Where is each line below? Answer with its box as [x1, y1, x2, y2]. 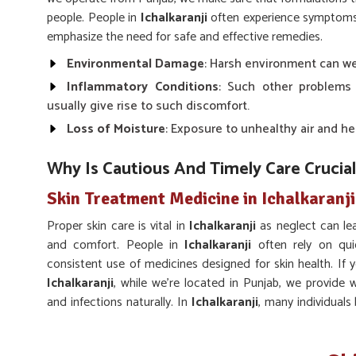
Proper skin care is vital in [47, 215, 189, 237]
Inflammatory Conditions [67, 76, 219, 98]
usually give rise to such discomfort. [47, 95, 250, 117]
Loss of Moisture [67, 118, 165, 140]
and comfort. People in [47, 234, 185, 256]
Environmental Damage [67, 53, 204, 75]
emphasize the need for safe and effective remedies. [47, 26, 323, 48]
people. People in [47, 7, 141, 29]
